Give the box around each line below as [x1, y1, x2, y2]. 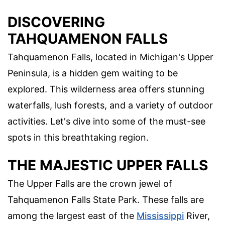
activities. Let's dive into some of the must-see [8, 116, 205, 127]
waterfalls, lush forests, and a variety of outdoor [8, 99, 213, 110]
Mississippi [137, 210, 184, 221]
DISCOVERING [8, 13, 105, 31]
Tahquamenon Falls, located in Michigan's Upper [8, 51, 213, 62]
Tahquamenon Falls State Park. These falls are [8, 194, 204, 205]
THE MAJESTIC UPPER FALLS [8, 157, 208, 174]
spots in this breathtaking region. [8, 132, 149, 143]
